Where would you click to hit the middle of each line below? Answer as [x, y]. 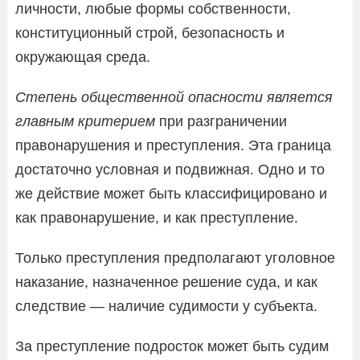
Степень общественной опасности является [174, 97]
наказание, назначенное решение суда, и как [166, 282]
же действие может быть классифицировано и [171, 193]
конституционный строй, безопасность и [150, 33]
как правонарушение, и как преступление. [157, 217]
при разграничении [221, 121]
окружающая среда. [83, 57]
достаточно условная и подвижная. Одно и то [170, 169]
